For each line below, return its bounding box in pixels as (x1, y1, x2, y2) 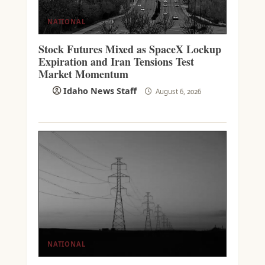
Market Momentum (38, 66, 128, 82)
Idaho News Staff (63, 85, 137, 97)
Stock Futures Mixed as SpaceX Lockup (38, 41, 221, 57)
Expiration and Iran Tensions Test (38, 54, 194, 70)
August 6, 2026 (153, 87, 201, 96)
